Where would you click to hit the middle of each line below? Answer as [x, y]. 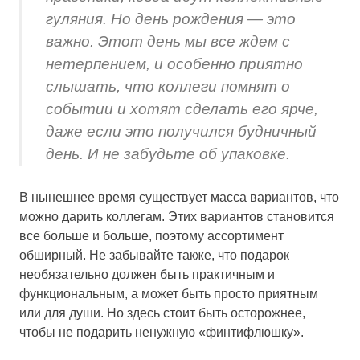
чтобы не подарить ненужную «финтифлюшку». [162, 333]
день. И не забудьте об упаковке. [168, 153]
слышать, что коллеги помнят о [168, 86]
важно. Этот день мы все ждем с [168, 41]
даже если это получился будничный [181, 131]
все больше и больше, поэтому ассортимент [151, 236]
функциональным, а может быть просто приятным [169, 294]
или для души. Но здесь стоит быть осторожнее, [162, 313]
